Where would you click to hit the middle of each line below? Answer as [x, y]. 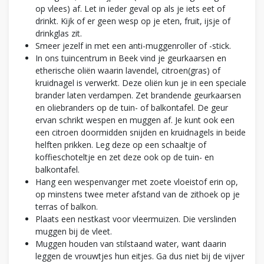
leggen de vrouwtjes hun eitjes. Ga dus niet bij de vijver [140, 256]
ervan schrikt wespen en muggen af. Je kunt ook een [135, 120]
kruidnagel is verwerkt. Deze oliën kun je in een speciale [141, 82]
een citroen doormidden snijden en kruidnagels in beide [141, 132]
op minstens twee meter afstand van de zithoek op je [138, 194]
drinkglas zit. [59, 33]
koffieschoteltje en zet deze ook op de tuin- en [125, 157]
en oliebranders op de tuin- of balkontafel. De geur [132, 107]
